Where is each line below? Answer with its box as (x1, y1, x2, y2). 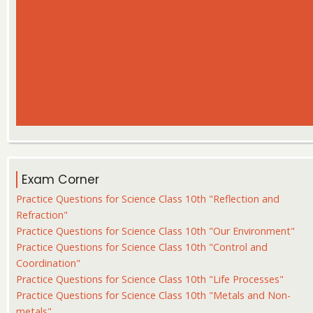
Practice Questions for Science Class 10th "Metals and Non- (16, 288, 291, 302)
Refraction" (16, 208, 68, 221)
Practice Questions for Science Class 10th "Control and (16, 240, 268, 254)
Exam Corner (22, 171, 99, 189)
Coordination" (16, 256, 80, 270)
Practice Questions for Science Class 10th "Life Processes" (16, 272, 284, 286)
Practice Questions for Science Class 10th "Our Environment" (16, 224, 295, 238)
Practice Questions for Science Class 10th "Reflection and (16, 191, 279, 205)
